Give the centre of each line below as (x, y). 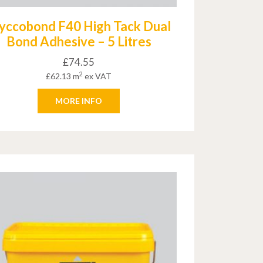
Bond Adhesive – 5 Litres (79, 42)
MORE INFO (79, 101)
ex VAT (97, 76)
